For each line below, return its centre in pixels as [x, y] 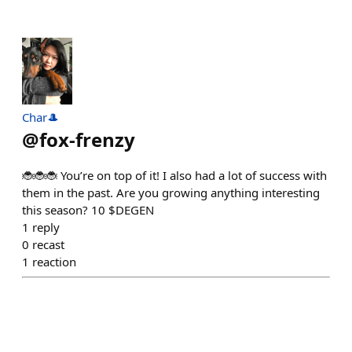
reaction [54, 262]
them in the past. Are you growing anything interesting [171, 193]
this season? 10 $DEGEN [88, 210]
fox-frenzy [87, 140]
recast [48, 245]
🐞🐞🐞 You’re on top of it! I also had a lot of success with [174, 176]
